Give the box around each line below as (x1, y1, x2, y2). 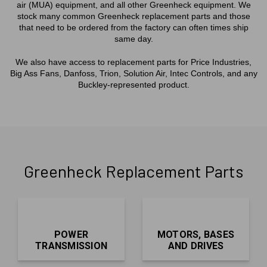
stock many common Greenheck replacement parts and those (17, 11, 250, 21)
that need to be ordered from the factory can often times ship (18, 23, 249, 32)
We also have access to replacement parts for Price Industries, (15, 57, 252, 67)
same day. (114, 34, 153, 44)
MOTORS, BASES (157, 229, 235, 240)
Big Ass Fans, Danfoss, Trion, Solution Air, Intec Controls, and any (10, 69, 257, 78)
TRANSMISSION (35, 240, 107, 252)
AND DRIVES (167, 240, 224, 252)
